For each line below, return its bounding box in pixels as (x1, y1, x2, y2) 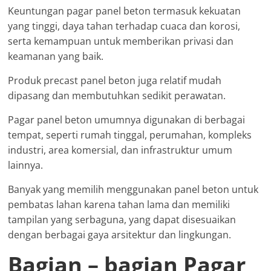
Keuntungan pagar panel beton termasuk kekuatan (8, 4, 241, 18)
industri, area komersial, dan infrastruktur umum (8, 143, 233, 157)
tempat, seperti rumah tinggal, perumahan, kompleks (8, 128, 252, 142)
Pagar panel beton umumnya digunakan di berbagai (8, 113, 246, 126)
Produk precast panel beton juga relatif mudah (8, 73, 222, 87)
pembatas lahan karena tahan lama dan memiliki (8, 197, 230, 211)
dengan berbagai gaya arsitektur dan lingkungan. (8, 227, 232, 241)
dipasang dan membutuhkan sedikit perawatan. (8, 88, 226, 102)
